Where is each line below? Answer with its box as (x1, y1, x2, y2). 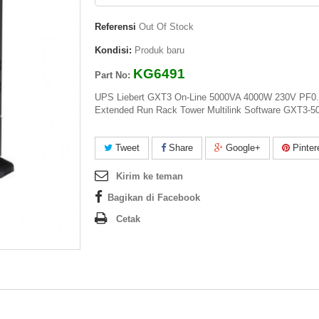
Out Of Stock (139, 21, 194, 33)
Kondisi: (95, 45, 132, 56)
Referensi (95, 21, 137, 33)
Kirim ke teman (116, 171, 184, 182)
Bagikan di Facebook (108, 192, 201, 204)
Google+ (223, 142, 261, 154)
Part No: (95, 70, 134, 81)
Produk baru (135, 45, 185, 56)
